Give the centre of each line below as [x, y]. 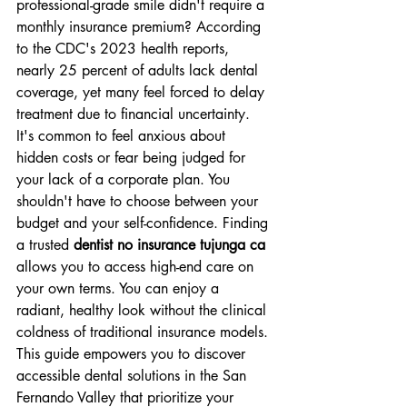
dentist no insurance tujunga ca [169, 245]
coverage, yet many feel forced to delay [143, 92]
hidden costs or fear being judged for [133, 158]
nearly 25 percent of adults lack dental [139, 70]
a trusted [45, 245]
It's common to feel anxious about [123, 136]
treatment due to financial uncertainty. [135, 114]
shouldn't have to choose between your [139, 201]
